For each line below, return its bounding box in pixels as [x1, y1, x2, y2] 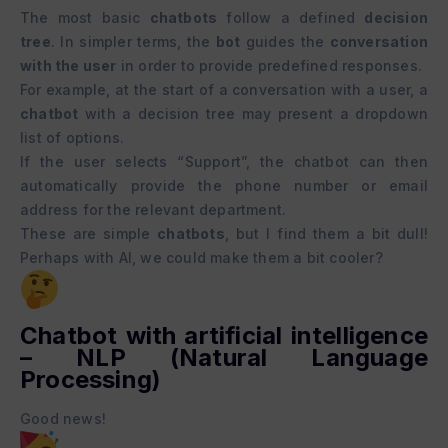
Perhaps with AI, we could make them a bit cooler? [20, 249, 383, 267]
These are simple [20, 225, 158, 243]
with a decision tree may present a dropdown [78, 105, 428, 123]
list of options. [20, 129, 125, 147]
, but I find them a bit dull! [224, 225, 428, 243]
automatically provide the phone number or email [20, 177, 428, 195]
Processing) [20, 365, 162, 395]
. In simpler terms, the [50, 33, 216, 51]
